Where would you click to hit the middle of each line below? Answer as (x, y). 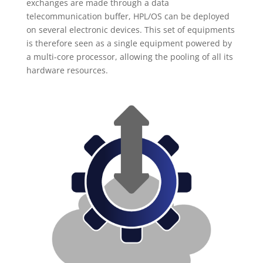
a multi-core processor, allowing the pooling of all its (129, 56)
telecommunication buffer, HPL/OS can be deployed (128, 16)
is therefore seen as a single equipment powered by (129, 43)
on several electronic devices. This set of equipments (130, 29)
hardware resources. (67, 70)
